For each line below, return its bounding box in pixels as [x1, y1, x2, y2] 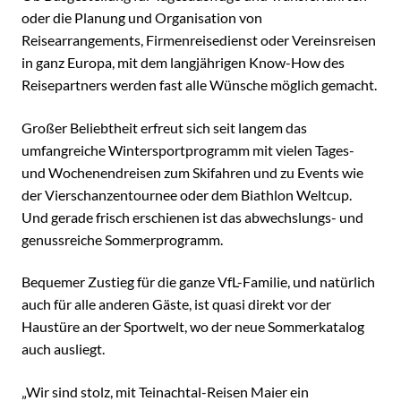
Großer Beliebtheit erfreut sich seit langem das [21, 118, 307, 136]
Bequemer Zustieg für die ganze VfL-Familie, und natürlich [21, 273, 375, 291]
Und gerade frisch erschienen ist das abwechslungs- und [21, 208, 363, 226]
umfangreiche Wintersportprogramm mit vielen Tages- [21, 141, 354, 158]
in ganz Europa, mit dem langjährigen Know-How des [21, 53, 345, 71]
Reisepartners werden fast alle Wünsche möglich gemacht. [21, 75, 377, 93]
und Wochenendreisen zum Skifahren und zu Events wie [21, 163, 363, 181]
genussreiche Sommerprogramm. [21, 230, 223, 248]
